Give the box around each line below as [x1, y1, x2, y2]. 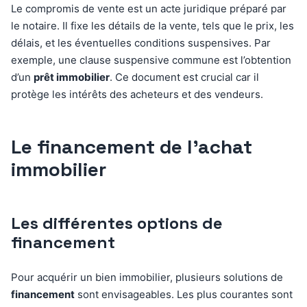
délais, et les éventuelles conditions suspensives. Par [11, 36, 271, 49]
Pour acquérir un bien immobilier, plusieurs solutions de [11, 270, 283, 284]
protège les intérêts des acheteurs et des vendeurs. [11, 87, 263, 101]
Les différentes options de [11, 212, 223, 234]
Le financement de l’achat [11, 134, 252, 159]
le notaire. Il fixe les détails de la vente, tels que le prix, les [11, 19, 294, 32]
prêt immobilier [34, 70, 110, 84]
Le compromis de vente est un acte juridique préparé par [11, 1, 286, 15]
